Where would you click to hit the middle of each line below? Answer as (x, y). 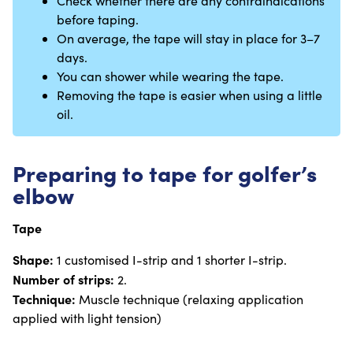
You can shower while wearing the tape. (170, 76)
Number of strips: (63, 279)
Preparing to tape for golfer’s (165, 173)
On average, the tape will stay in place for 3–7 (188, 39)
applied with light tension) (87, 318)
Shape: (33, 259)
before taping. (98, 20)
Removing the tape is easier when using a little (190, 95)
